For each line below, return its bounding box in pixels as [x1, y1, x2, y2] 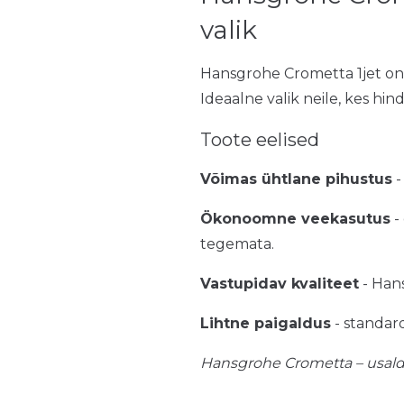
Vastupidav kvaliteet [200, 275, 359, 292]
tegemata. [200, 235, 274, 252]
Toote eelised [200, 129, 319, 151]
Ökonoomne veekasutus [200, 210, 390, 227]
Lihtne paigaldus [200, 315, 331, 332]
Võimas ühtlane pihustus [200, 170, 392, 188]
